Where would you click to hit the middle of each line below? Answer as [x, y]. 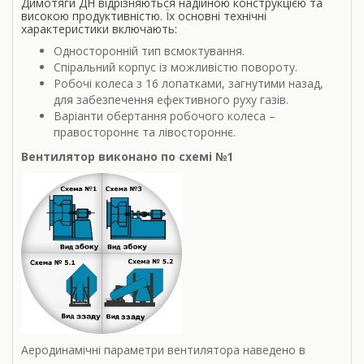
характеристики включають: [99, 29]
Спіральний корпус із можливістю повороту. [175, 67]
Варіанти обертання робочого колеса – [165, 116]
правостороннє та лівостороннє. [145, 132]
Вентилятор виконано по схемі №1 [127, 157]
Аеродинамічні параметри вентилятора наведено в [163, 350]
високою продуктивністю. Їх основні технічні [144, 16]
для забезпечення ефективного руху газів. [171, 100]
